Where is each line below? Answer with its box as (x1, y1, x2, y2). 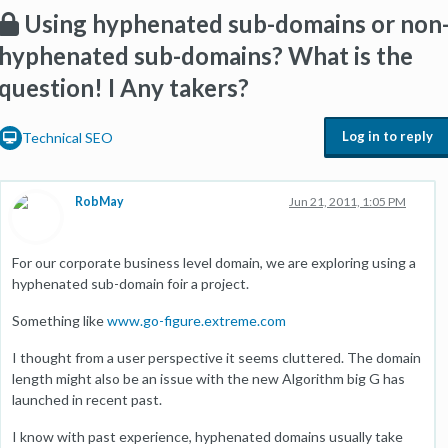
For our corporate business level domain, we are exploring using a (12, 254, 416, 271)
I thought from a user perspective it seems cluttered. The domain (12, 349, 421, 366)
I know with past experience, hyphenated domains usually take (12, 428, 403, 445)
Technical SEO (22, 129, 113, 146)
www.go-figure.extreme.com (107, 312, 286, 329)
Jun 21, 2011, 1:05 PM (289, 194, 406, 209)
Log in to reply (342, 128, 433, 144)
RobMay (75, 194, 124, 209)
